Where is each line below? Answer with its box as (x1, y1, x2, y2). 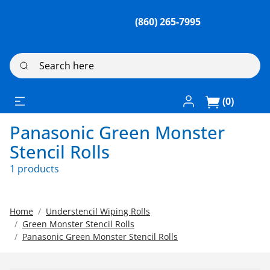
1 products (10, 162, 59, 175)
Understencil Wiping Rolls (46, 205, 150, 217)
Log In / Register (181, 93, 259, 106)
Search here (9, 53, 64, 66)
